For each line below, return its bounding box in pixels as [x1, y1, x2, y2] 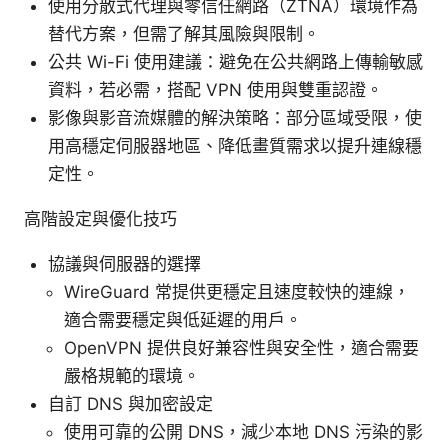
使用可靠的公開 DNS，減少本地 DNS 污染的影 [64, 422, 423, 443]
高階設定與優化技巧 [24, 209, 177, 230]
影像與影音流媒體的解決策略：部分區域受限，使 [48, 108, 422, 129]
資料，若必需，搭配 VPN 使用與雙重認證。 [48, 80, 383, 101]
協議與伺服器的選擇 [48, 254, 201, 275]
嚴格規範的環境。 [64, 366, 200, 387]
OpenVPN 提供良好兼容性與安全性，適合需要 [64, 338, 419, 359]
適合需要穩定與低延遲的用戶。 [64, 310, 302, 331]
